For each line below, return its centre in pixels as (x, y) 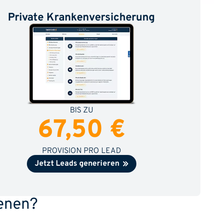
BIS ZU (81, 110)
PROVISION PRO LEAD (81, 151)
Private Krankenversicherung (82, 18)
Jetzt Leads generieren (78, 164)
